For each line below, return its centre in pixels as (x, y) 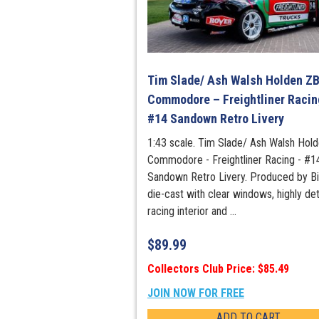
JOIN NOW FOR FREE (195, 293)
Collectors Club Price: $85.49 (218, 269)
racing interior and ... (192, 211)
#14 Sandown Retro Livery (215, 119)
